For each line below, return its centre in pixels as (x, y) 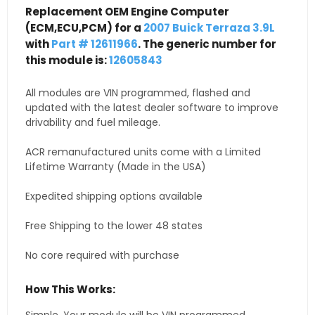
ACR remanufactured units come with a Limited (143, 152)
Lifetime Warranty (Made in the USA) (116, 167)
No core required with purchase (102, 256)
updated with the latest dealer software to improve (152, 108)
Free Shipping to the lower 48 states (114, 226)
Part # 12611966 (95, 44)
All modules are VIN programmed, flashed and (138, 93)
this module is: (67, 60)
